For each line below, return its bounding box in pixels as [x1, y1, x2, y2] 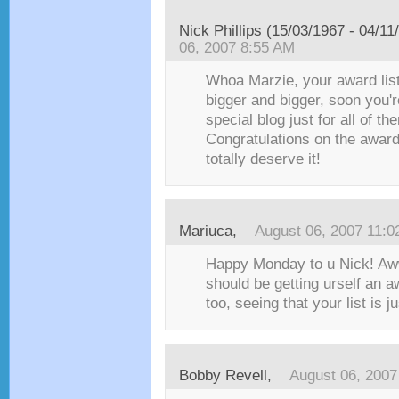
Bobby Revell [179, 367, 267, 384]
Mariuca [179, 223, 232, 240]
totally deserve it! [206, 151, 321, 167]
